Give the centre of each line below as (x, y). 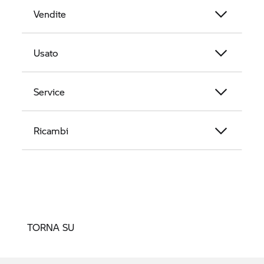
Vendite (50, 14)
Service (49, 92)
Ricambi (51, 131)
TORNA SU (51, 227)
